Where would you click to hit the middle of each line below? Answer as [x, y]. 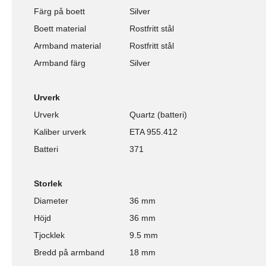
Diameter [51, 200]
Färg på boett [59, 11]
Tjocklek [49, 235]
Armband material [67, 45]
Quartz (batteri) [158, 114]
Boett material [60, 28]
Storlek [48, 183]
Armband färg [60, 63]
